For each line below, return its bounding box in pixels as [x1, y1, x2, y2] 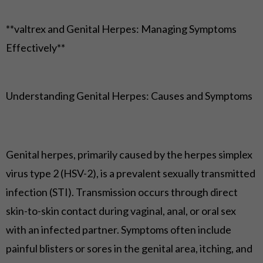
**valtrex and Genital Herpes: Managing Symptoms [6, 22, 237, 35]
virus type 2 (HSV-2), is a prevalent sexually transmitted [6, 166, 255, 180]
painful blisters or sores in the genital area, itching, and [6, 241, 252, 255]
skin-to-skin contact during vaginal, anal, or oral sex [6, 204, 236, 217]
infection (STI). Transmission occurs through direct [6, 185, 238, 198]
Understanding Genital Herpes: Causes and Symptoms [6, 89, 252, 102]
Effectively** [6, 41, 65, 54]
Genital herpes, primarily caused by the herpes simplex [6, 147, 252, 161]
